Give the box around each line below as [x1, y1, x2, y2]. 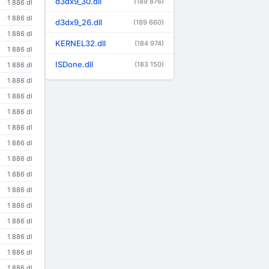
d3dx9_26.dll [55, 17, 102, 27]
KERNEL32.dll [55, 38, 106, 48]
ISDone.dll [55, 59, 93, 69]
